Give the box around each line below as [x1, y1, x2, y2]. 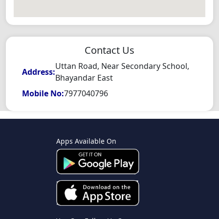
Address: [22, 66, 56, 78]
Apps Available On [56, 136, 116, 146]
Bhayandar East [55, 72, 113, 84]
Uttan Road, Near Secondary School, [55, 61, 190, 72]
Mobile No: [22, 88, 65, 99]
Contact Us [85, 44, 134, 57]
